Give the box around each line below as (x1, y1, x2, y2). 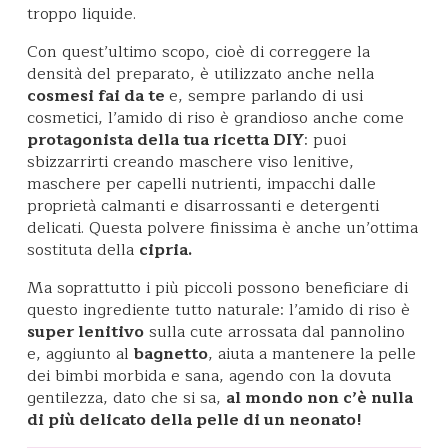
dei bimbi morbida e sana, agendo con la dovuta (27, 363, 391, 389)
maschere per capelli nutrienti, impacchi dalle (27, 171, 376, 197)
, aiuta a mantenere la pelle (208, 341, 416, 367)
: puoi (304, 127, 346, 153)
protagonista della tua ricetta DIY (27, 127, 304, 153)
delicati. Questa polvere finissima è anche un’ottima (27, 215, 418, 241)
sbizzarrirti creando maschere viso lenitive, (27, 149, 354, 175)
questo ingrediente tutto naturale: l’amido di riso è (27, 297, 410, 323)
